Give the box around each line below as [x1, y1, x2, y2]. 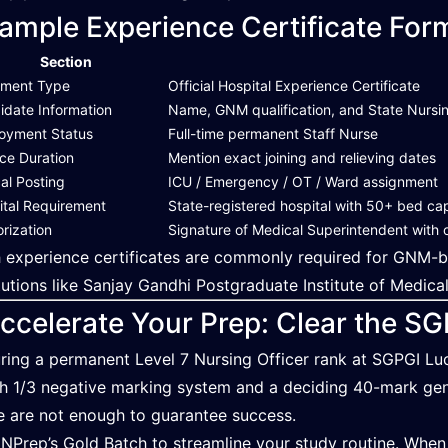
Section [40, 53, 93, 70]
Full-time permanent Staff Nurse [168, 125, 379, 142]
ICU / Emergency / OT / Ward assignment [168, 173, 439, 190]
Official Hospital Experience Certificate [168, 77, 421, 94]
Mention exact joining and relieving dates [168, 149, 437, 166]
